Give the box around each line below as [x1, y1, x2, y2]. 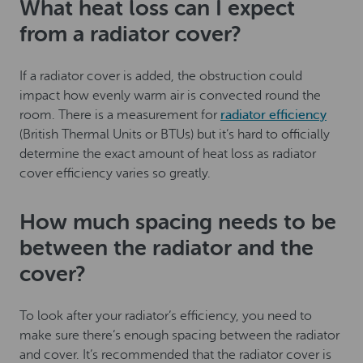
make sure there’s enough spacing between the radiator [19, 328, 340, 344]
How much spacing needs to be [19, 210, 336, 235]
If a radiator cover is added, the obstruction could [19, 69, 302, 84]
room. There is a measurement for [19, 108, 220, 123]
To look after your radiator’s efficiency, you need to [19, 309, 312, 324]
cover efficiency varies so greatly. [19, 166, 211, 181]
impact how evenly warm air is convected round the [19, 88, 321, 104]
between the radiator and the [19, 236, 314, 261]
